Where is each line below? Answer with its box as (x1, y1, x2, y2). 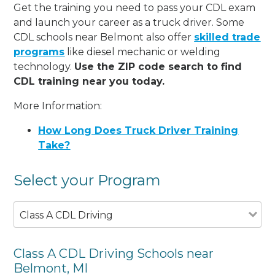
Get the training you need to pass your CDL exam (14, 1, 256, 14)
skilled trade (194, 31, 261, 43)
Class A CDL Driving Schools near (14, 246, 214, 261)
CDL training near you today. (14, 75, 165, 87)
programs (14, 45, 65, 58)
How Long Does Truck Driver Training (38, 124, 239, 136)
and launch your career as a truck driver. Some (14, 16, 245, 28)
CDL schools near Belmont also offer (14, 31, 195, 43)
